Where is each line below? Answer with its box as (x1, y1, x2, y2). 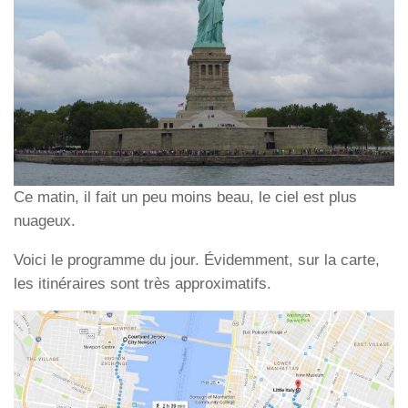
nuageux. (14, 211, 76, 229)
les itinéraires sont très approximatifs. (14, 274, 271, 292)
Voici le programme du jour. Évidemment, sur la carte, (14, 250, 380, 269)
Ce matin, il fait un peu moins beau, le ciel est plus (14, 188, 357, 206)
